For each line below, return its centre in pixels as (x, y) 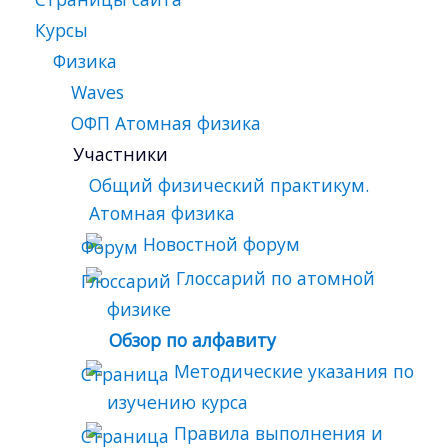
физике (139, 308)
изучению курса (178, 401)
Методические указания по (294, 370)
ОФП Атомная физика (166, 122)
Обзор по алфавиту (193, 339)
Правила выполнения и (279, 432)
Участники (121, 153)
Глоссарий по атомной (276, 277)
